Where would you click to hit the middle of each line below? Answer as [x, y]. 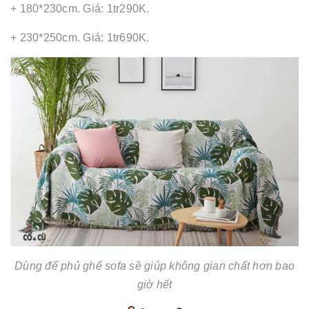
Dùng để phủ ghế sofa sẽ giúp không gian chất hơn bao [154, 266]
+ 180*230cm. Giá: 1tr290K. [80, 9]
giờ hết [154, 285]
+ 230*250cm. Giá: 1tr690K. [80, 38]
